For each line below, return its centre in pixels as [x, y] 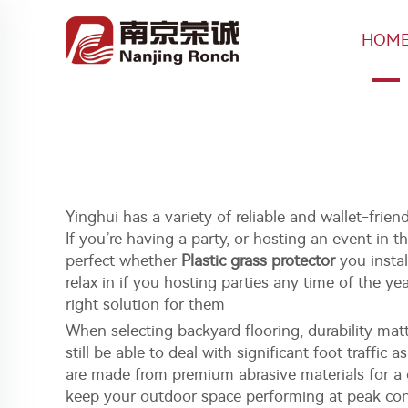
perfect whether [123, 260]
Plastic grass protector [258, 260]
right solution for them [145, 304]
